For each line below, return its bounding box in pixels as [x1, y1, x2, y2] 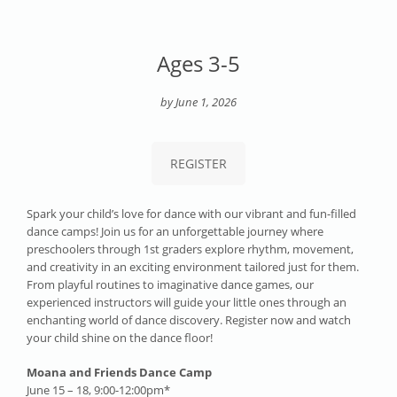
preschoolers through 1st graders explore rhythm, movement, [27, 240, 354, 257]
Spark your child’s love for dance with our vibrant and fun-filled [27, 205, 356, 222]
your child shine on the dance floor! [27, 329, 213, 346]
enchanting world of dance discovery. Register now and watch [27, 311, 351, 328]
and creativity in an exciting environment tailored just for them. [27, 258, 359, 275]
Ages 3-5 [157, 49, 240, 79]
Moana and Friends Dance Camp [27, 364, 212, 381]
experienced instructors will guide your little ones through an [27, 293, 346, 310]
